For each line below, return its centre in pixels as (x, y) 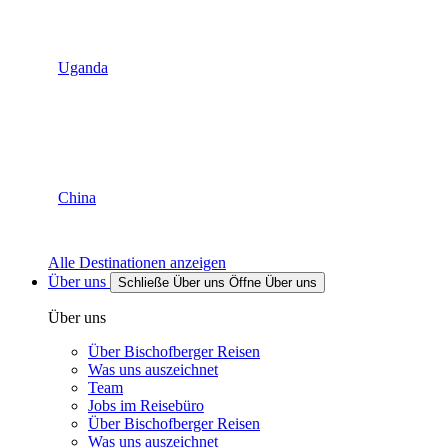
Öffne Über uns (273, 283)
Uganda (83, 67)
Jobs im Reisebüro (146, 406)
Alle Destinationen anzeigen (137, 263)
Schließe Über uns (171, 283)
